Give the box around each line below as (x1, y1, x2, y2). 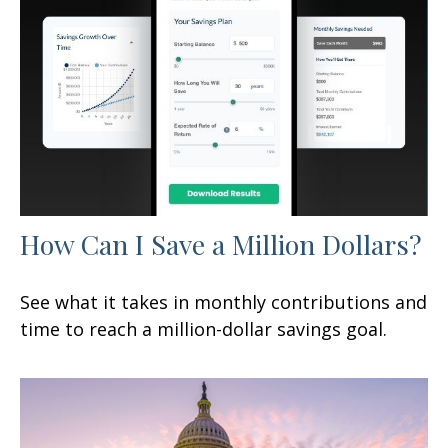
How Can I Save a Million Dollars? (20, 225, 422, 262)
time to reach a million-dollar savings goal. (20, 316, 387, 341)
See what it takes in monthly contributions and (20, 289, 427, 314)
